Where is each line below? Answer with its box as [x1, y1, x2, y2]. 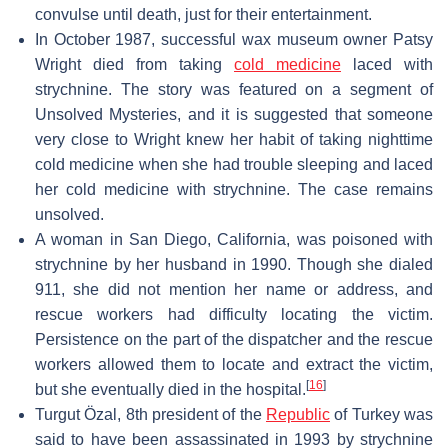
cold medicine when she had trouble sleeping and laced [35, 155, 433, 173]
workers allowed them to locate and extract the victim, [35, 355, 433, 373]
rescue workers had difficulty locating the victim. [35, 305, 433, 323]
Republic [266, 405, 330, 423]
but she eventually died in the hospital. [35, 380, 306, 398]
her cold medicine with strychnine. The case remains [35, 180, 433, 198]
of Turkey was [330, 405, 433, 423]
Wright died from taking [35, 55, 234, 73]
